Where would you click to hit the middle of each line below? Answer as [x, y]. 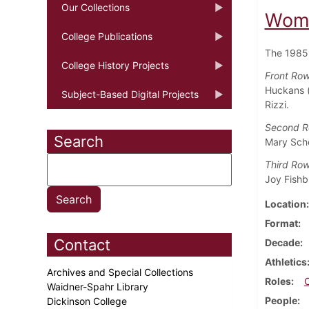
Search [79, 141]
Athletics [286, 261]
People [281, 300]
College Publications [107, 36]
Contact [82, 245]
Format [281, 223]
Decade [282, 242]
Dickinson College [88, 301]
